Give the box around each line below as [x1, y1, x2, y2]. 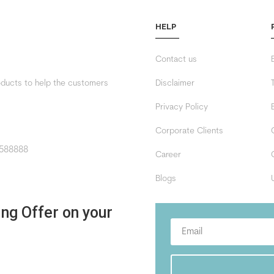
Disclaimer [155, 78, 194, 88]
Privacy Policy [155, 102, 208, 112]
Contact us [155, 54, 197, 64]
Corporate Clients [155, 126, 223, 136]
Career [155, 150, 181, 160]
